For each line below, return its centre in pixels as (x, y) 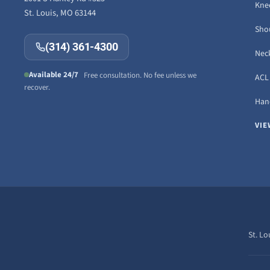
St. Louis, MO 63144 (60, 13)
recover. (37, 88)
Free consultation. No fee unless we (137, 75)
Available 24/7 (54, 74)
